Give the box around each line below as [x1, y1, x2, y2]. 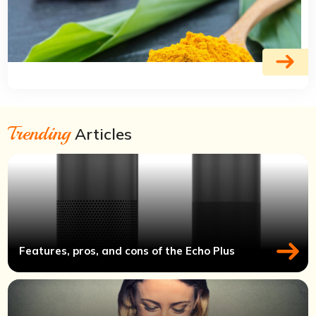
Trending [8, 120, 71, 145]
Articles [71, 123, 133, 144]
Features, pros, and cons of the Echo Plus [19, 244, 236, 258]
